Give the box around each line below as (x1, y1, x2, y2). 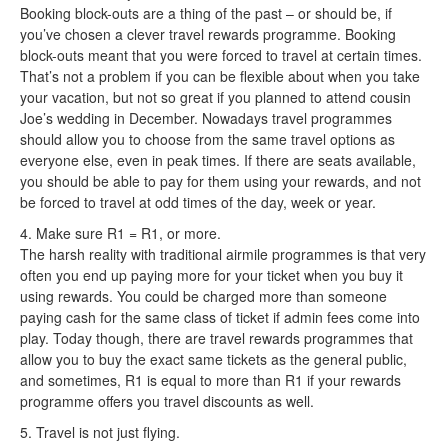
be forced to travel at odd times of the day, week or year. (20, 191, 376, 212)
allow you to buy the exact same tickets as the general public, (20, 348, 407, 369)
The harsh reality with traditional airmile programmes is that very (20, 243, 426, 264)
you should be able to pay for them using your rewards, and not (20, 170, 421, 191)
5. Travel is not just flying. (20, 421, 180, 442)
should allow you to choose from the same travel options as (20, 128, 395, 149)
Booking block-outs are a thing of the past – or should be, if (20, 2, 392, 23)
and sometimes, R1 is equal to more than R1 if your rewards (20, 369, 401, 390)
